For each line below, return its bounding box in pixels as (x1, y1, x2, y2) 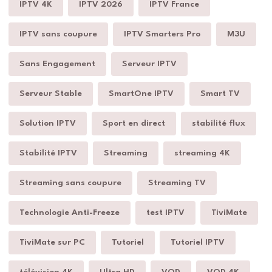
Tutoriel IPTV (171, 237, 225, 246)
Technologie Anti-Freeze (19, 208, 120, 217)
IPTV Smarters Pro (124, 29, 200, 38)
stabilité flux (192, 118, 245, 127)
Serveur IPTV (122, 59, 177, 68)
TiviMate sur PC (19, 237, 85, 246)
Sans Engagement (19, 59, 95, 68)
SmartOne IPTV (109, 89, 174, 98)
